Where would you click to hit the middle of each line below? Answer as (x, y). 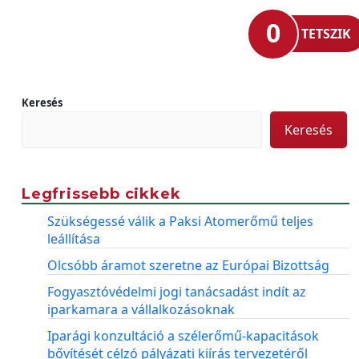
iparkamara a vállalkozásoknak (141, 309)
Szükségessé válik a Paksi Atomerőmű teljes (180, 221)
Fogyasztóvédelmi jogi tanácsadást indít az (177, 291)
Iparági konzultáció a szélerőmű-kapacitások (183, 335)
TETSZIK (326, 33)
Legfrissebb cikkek (101, 194)
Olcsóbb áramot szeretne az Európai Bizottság (188, 265)
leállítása (74, 238)
